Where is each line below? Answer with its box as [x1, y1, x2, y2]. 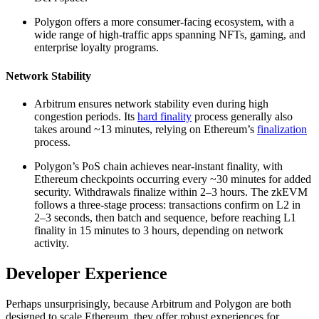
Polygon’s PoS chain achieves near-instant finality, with [34, 159, 283, 172]
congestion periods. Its [34, 110, 137, 122]
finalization [257, 122, 307, 135]
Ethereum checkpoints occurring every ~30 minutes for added [34, 172, 311, 185]
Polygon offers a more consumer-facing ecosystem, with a [34, 16, 294, 28]
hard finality [137, 110, 192, 122]
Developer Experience [6, 263, 167, 283]
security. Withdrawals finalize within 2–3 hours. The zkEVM [34, 185, 308, 198]
